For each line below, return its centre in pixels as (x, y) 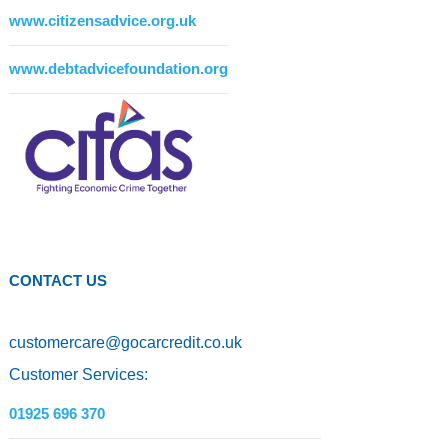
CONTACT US (57, 280)
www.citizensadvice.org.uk (102, 20)
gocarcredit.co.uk (181, 342)
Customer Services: (78, 374)
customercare (56, 342)
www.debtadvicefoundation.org (118, 68)
